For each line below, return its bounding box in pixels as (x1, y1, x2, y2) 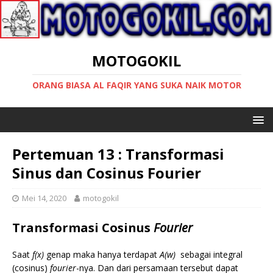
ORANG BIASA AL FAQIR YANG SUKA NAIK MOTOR (32, 79, 241, 91)
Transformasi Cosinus (12, 219, 154, 236)
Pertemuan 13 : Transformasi (12, 143, 224, 164)
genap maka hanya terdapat (44, 248, 160, 260)
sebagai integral (178, 248, 243, 260)
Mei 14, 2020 (22, 192, 66, 204)
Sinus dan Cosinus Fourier (12, 162, 201, 183)
